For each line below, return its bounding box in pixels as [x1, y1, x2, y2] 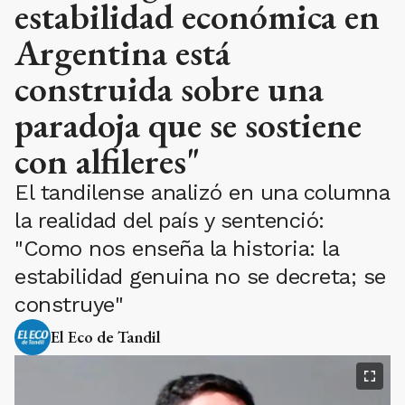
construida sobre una [14, 65, 324, 113]
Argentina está [14, 29, 231, 77]
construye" [14, 292, 123, 318]
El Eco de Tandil [51, 326, 161, 348]
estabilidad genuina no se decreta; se [14, 264, 386, 290]
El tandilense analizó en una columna [14, 180, 389, 206]
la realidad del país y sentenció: [14, 208, 325, 234]
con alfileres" [14, 137, 200, 185]
